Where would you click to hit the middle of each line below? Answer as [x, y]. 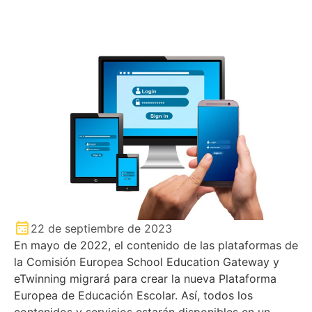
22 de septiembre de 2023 [101, 228]
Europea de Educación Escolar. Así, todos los [133, 295]
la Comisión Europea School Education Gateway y [147, 262]
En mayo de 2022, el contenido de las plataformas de [156, 245]
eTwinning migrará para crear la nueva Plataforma [145, 278]
